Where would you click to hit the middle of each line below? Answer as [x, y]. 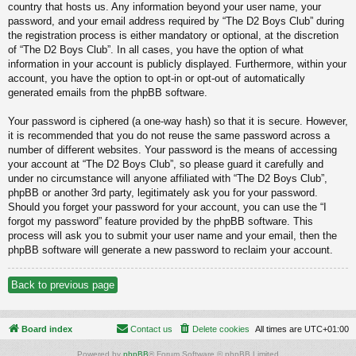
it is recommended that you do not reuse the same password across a [169, 136]
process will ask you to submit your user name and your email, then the [172, 236]
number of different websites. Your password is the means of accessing [172, 150]
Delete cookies [221, 329]
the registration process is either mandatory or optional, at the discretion [173, 36]
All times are [280, 329]
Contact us [151, 329]
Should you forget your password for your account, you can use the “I [167, 207]
